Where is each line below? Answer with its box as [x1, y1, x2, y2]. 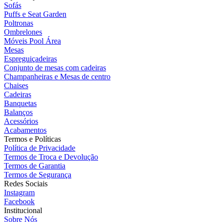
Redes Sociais [4, 179, 48, 188]
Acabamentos [4, 125, 47, 134]
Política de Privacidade [4, 143, 75, 152]
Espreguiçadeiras [4, 54, 57, 63]
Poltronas [4, 18, 33, 27]
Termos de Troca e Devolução [4, 152, 98, 161]
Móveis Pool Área [4, 36, 61, 45]
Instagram [4, 188, 35, 197]
